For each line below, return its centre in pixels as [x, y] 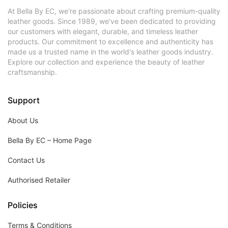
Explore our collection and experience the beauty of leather [106, 62]
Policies [23, 205]
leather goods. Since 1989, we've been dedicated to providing [112, 21]
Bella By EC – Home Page [50, 140]
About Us [23, 120]
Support [24, 100]
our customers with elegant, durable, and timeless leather [103, 31]
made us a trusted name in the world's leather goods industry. [110, 51]
